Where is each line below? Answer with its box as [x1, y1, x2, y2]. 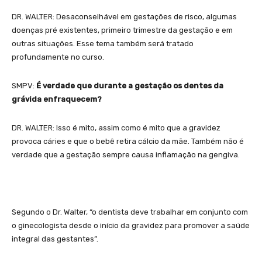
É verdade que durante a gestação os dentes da [36, 81, 223, 90]
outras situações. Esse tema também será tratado [12, 39, 194, 48]
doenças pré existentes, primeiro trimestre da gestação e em [12, 25, 233, 35]
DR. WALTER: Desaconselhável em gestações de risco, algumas [12, 12, 237, 21]
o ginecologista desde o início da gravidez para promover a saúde [12, 220, 250, 230]
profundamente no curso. [12, 52, 104, 61]
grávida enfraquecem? [12, 94, 102, 104]
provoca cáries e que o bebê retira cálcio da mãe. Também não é [12, 136, 244, 146]
